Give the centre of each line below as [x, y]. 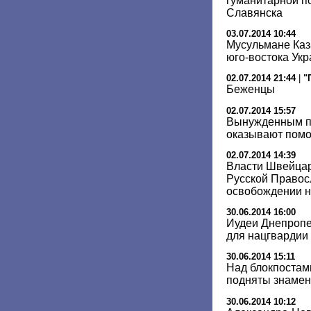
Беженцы [251, 90]
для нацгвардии [267, 236]
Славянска [254, 12]
